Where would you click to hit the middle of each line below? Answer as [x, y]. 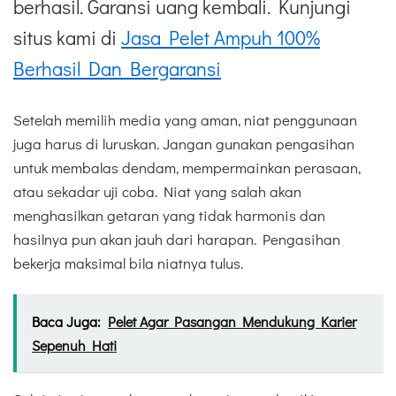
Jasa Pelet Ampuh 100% [221, 37]
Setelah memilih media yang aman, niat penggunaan [185, 120]
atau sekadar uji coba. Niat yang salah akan [157, 192]
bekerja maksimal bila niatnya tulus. [128, 263]
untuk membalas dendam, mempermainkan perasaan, [187, 168]
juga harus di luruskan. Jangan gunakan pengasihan [184, 144]
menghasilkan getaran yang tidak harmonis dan [169, 216]
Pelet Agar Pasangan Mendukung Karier [232, 321]
